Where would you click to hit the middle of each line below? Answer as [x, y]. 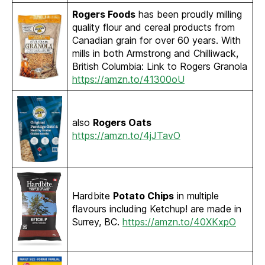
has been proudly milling [189, 14]
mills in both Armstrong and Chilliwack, [155, 54]
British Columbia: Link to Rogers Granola [160, 67]
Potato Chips [143, 196]
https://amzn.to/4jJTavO [126, 136]
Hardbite [93, 196]
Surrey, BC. [97, 222]
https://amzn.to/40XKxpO [179, 222]
